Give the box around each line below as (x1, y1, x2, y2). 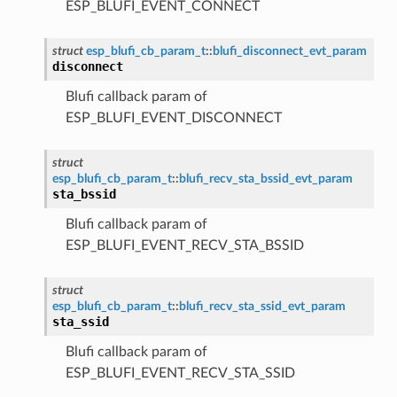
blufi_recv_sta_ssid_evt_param (178, 299, 346, 313)
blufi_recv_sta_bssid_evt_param (178, 171, 353, 185)
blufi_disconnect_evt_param (212, 43, 367, 58)
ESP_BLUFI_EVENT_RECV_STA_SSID (65, 365, 295, 380)
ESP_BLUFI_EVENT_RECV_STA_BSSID (65, 237, 304, 253)
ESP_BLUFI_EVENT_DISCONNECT (65, 110, 282, 125)
